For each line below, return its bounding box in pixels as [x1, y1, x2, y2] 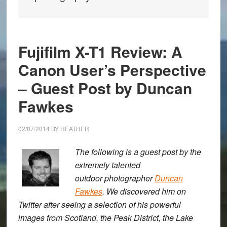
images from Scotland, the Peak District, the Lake [18, 212, 193, 223]
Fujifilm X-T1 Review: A [18, 41, 182, 62]
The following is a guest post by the [74, 146, 201, 158]
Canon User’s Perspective [18, 59, 206, 81]
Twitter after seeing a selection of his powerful [18, 199, 181, 210]
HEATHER [60, 124, 89, 133]
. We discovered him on [102, 185, 186, 197]
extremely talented [74, 159, 140, 171]
